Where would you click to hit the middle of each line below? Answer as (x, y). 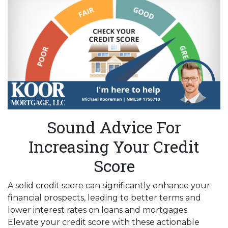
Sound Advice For (114, 127)
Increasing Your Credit (114, 147)
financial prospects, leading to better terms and (104, 198)
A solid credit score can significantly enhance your (109, 186)
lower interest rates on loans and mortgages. (98, 210)
